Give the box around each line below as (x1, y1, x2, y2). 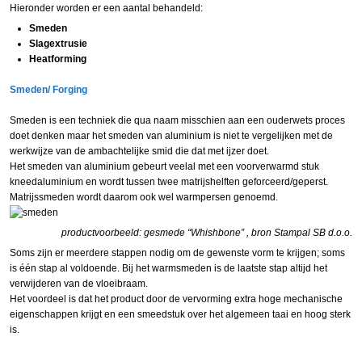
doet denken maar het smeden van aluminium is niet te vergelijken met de (10, 129, 333, 141)
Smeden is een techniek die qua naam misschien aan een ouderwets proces (10, 114, 345, 126)
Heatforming (29, 53, 86, 65)
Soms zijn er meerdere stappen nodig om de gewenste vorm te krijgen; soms (10, 246, 345, 259)
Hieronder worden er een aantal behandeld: (10, 2, 203, 14)
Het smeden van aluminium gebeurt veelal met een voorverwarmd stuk (10, 160, 319, 172)
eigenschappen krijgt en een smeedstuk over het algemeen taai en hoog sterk (10, 308, 351, 320)
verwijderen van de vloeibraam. (10, 277, 148, 289)
